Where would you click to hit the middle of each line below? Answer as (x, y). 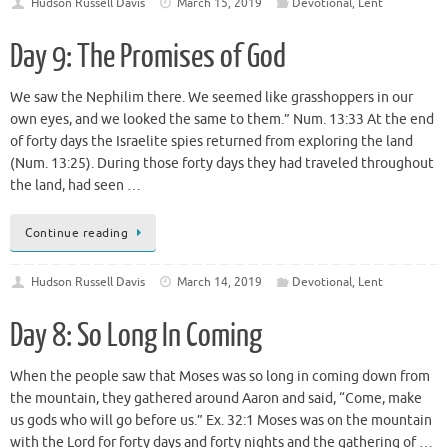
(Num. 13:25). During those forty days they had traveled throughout (222, 164)
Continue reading (76, 232)
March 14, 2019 (220, 281)
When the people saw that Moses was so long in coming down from (220, 376)
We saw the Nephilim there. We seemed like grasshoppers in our (211, 98)
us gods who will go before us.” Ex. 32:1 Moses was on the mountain (221, 420)
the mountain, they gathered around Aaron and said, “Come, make (216, 398)
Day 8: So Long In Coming (136, 335)
